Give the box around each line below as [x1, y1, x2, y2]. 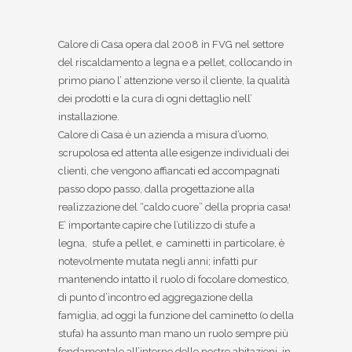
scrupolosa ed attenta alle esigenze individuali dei [58, 147, 289, 159]
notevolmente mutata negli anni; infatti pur [58, 255, 258, 268]
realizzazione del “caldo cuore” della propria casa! [58, 201, 291, 214]
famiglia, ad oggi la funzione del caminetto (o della [58, 310, 294, 322]
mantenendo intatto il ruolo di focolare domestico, [58, 273, 289, 286]
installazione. [58, 111, 119, 123]
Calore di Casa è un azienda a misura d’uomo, [58, 129, 269, 141]
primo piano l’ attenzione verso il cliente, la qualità [58, 75, 290, 87]
